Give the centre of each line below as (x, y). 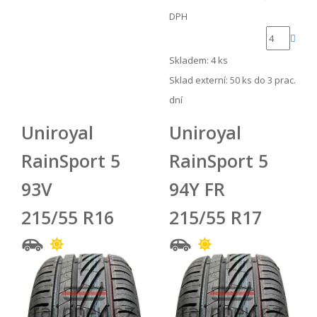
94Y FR (197, 189)
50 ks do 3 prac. (263, 80)
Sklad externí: (200, 80)
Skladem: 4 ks (198, 60)
